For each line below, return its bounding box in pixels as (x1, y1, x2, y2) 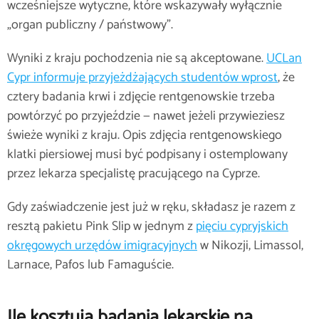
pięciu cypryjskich (196, 216, 288, 237)
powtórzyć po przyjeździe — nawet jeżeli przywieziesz (7, 105, 285, 127)
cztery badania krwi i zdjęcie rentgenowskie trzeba (7, 86, 275, 108)
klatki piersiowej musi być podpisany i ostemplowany (7, 144, 288, 165)
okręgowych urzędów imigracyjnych (7, 235, 197, 256)
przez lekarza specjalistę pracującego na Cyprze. (7, 163, 260, 184)
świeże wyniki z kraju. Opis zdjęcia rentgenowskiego (7, 125, 282, 146)
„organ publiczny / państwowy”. (7, 14, 173, 36)
